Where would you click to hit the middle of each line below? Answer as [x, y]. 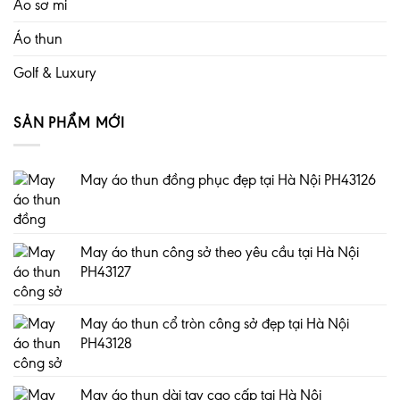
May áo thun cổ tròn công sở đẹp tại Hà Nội [215, 324]
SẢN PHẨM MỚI [70, 123]
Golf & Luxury [55, 72]
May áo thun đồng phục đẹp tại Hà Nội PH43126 [228, 180]
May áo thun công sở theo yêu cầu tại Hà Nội [220, 253]
